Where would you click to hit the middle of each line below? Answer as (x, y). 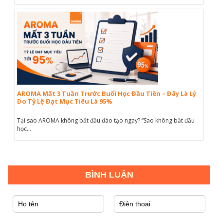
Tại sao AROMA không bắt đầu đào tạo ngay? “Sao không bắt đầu (106, 121)
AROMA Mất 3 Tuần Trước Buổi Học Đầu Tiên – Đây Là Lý (107, 94)
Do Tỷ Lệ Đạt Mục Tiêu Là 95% (65, 101)
